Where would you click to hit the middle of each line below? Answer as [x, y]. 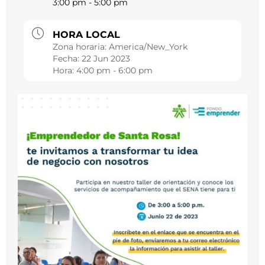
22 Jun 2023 [106, 59]
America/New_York [148, 47]
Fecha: [67, 59]
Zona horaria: [81, 47]
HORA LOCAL [86, 35]
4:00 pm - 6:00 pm [114, 71]
